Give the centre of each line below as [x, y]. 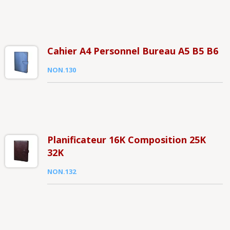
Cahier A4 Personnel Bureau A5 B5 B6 [132, 51]
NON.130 [61, 70]
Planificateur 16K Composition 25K [126, 140]
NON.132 [61, 171]
